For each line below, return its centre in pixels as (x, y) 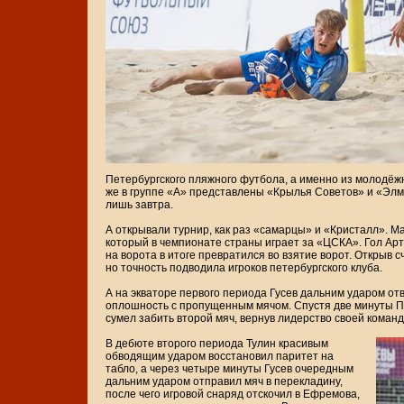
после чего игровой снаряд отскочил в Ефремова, (233, 395)
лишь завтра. (139, 205)
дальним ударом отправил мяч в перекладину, (224, 382)
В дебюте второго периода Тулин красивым (217, 344)
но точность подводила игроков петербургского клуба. (244, 268)
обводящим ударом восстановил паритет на (220, 357)
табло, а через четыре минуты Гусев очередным (230, 369)
